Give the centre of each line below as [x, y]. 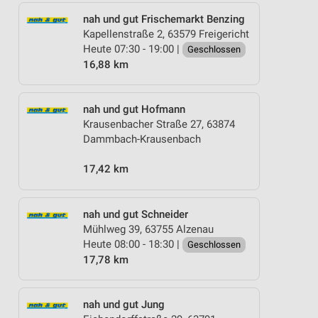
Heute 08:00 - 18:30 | [133, 244]
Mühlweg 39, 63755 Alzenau [148, 229]
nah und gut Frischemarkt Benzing [164, 19]
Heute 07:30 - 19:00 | [133, 49]
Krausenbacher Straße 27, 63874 [159, 124]
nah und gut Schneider [136, 214]
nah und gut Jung [124, 305]
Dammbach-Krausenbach [142, 139]
